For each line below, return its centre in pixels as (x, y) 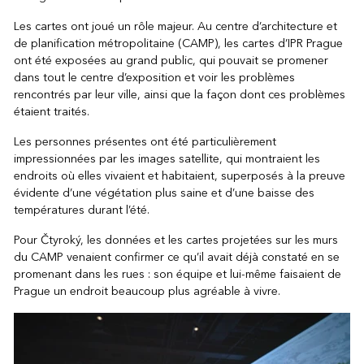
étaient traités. (51, 111)
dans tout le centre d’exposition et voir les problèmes (154, 77)
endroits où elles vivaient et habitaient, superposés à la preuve (179, 175)
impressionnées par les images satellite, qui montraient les (167, 158)
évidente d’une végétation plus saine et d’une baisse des (164, 193)
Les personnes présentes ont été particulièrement (145, 141)
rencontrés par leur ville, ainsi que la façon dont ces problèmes (179, 94)
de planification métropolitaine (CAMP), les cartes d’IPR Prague (178, 43)
